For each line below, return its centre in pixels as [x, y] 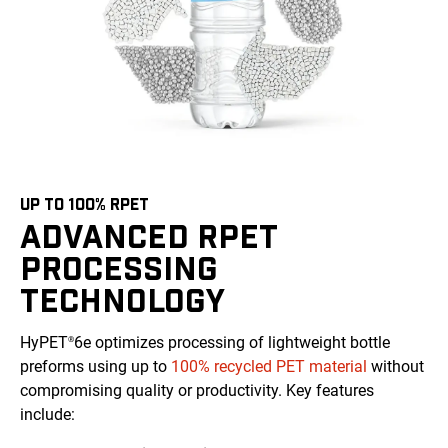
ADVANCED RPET [148, 235]
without [395, 367]
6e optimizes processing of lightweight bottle [232, 343]
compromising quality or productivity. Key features [197, 391]
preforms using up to [95, 367]
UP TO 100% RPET [84, 203]
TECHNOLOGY [122, 299]
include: [47, 415]
